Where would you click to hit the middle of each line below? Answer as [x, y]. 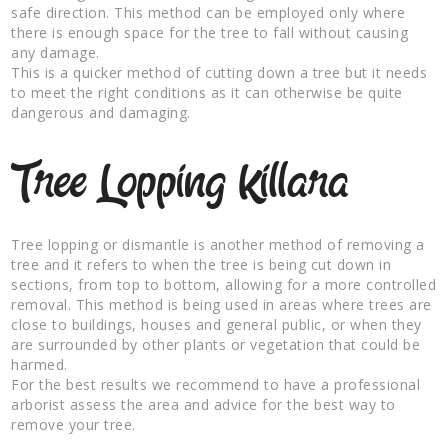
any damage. [55, 52]
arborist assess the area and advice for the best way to [203, 404]
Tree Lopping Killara [180, 184]
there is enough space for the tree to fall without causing [210, 32]
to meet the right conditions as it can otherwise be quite [207, 92]
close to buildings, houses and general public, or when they [216, 324]
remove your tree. [73, 424]
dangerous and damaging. [101, 112]
